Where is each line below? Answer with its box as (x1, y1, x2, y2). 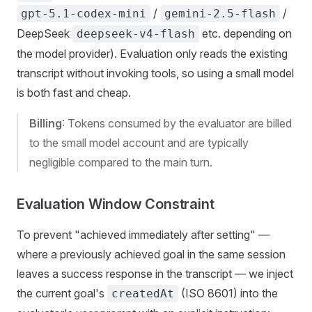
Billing (29, 116, 62, 130)
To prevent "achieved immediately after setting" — (17, 228, 270, 242)
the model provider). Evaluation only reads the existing (17, 47, 288, 61)
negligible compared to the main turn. (29, 155, 212, 169)
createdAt (111, 287, 174, 300)
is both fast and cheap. (17, 86, 131, 100)
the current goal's (17, 286, 107, 300)
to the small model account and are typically (29, 136, 249, 150)
